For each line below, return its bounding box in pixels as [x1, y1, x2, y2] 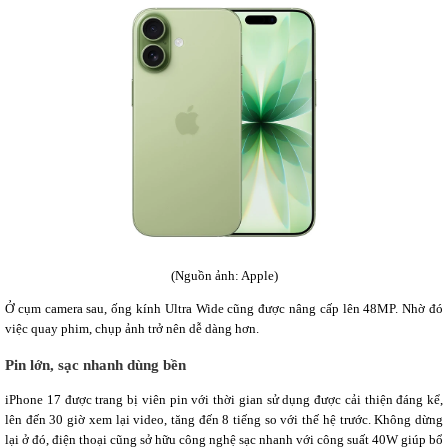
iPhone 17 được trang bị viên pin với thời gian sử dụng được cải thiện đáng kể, [5, 391, 443, 407]
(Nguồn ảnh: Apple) [170, 268, 278, 284]
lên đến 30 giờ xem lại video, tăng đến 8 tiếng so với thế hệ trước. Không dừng [5, 411, 443, 427]
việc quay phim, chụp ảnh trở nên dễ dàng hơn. [5, 321, 259, 337]
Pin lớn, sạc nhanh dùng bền [5, 355, 186, 373]
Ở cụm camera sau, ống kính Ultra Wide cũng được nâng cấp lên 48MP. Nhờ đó [5, 301, 443, 317]
